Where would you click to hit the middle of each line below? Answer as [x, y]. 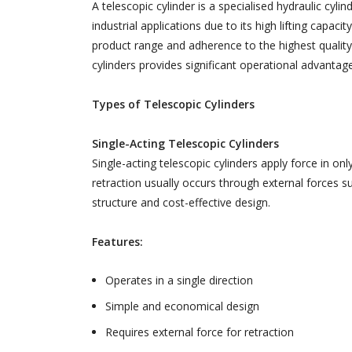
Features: [117, 242]
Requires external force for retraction [200, 332]
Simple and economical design [182, 306]
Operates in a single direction [179, 280]
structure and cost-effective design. [181, 203]
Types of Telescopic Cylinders [173, 104]
